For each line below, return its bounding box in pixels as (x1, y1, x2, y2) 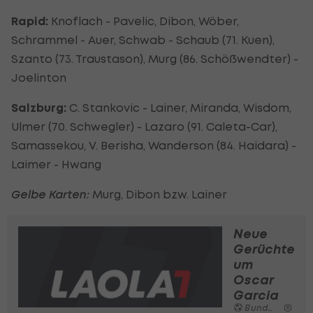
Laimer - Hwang (11, 157, 101, 172)
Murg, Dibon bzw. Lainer (89, 187, 227, 202)
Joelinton (11, 71, 66, 85)
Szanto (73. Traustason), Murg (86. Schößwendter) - (11, 52, 298, 66)
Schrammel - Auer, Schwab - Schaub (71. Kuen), (11, 33, 275, 48)
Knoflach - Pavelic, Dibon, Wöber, (48, 14, 239, 29)
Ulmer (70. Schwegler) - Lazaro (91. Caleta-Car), (11, 119, 277, 134)
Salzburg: (11, 101, 66, 116)
